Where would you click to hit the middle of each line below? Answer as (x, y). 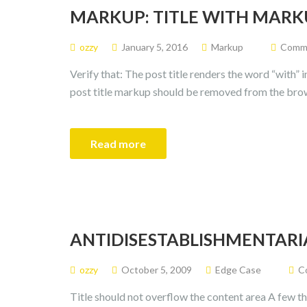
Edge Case (238, 270)
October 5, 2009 (157, 270)
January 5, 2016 (155, 47)
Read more (118, 144)
